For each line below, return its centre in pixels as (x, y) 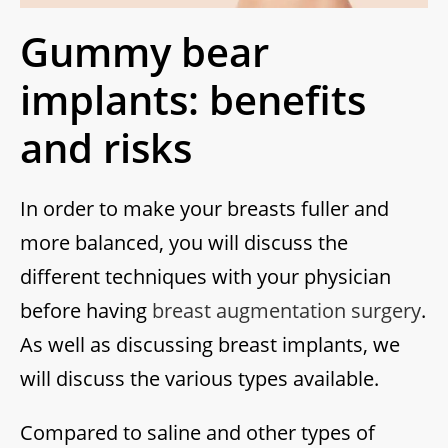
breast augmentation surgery (286, 311)
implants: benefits (193, 100)
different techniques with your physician (205, 277)
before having (86, 311)
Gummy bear (144, 52)
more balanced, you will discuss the (184, 243)
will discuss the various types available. (199, 379)
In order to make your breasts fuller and (204, 209)
